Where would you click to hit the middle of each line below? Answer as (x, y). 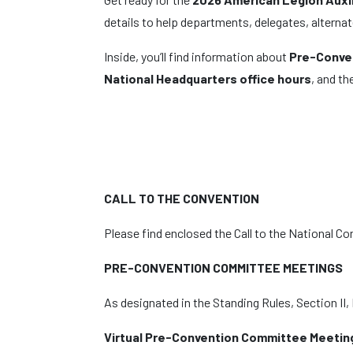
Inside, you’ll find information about (197, 56)
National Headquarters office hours (208, 78)
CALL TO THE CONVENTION (182, 198)
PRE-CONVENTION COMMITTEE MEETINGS (223, 268)
